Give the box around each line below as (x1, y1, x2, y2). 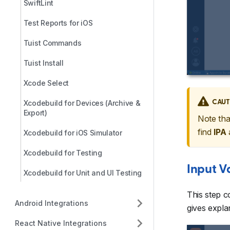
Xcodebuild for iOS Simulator (23, 128, 122, 137)
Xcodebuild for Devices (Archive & (23, 99, 141, 107)
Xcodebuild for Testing (23, 148, 102, 157)
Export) (23, 108, 47, 117)
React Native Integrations (14, 219, 107, 227)
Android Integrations (14, 199, 88, 207)
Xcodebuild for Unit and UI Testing (23, 168, 142, 177)
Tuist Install (23, 59, 64, 67)
